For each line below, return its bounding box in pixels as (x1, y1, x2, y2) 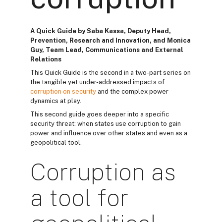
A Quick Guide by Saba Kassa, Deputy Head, (30, 27, 171, 35)
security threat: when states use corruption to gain (30, 120, 181, 127)
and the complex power (96, 88, 168, 95)
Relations (30, 55, 61, 63)
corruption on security (30, 88, 96, 95)
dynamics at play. (30, 97, 81, 105)
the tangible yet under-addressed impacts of (30, 78, 165, 86)
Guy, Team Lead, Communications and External (30, 46, 183, 54)
